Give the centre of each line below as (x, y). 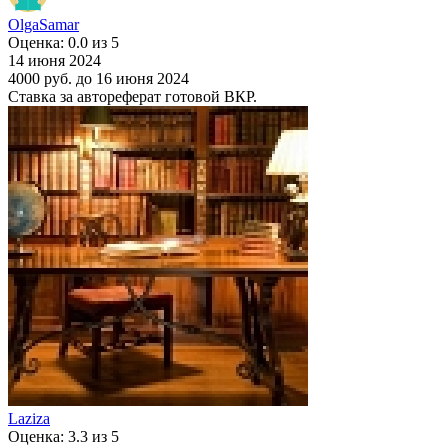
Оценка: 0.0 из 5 (63, 42)
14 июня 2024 (54, 60)
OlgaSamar (43, 24)
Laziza (29, 418)
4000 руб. (40, 78)
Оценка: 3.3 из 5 (63, 436)
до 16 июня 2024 (132, 78)
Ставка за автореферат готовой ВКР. (132, 96)
